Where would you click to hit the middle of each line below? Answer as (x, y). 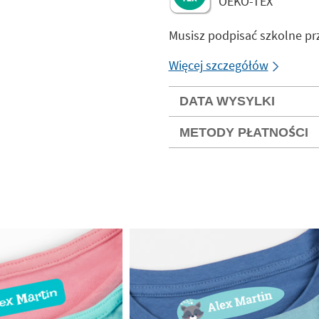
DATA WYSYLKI (227, 101)
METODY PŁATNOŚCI (244, 132)
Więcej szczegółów (218, 65)
